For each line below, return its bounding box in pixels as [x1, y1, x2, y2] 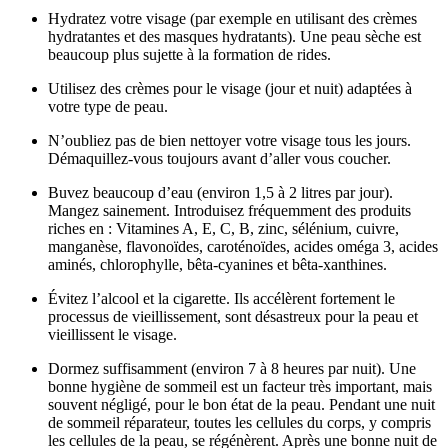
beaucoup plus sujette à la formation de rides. [48, 45, 331, 63]
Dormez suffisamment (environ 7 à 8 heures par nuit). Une [48, 359, 416, 377]
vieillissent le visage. [48, 325, 177, 343]
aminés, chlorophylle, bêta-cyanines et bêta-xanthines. [48, 255, 387, 273]
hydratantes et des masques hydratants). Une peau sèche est [48, 27, 421, 45]
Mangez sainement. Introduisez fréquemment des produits [48, 201, 411, 219]
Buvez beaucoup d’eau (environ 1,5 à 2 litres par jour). [48, 183, 393, 201]
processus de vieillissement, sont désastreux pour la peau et [48, 307, 418, 325]
